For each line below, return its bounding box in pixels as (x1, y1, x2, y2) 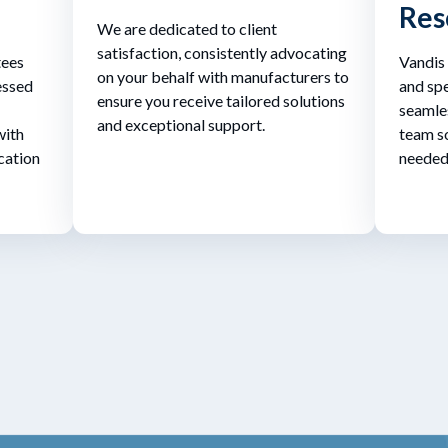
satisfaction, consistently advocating (97, 42, 347, 62)
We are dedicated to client (97, 18, 277, 38)
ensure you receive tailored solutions (97, 90, 345, 110)
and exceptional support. (97, 114, 268, 134)
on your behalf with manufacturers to (97, 66, 349, 86)
